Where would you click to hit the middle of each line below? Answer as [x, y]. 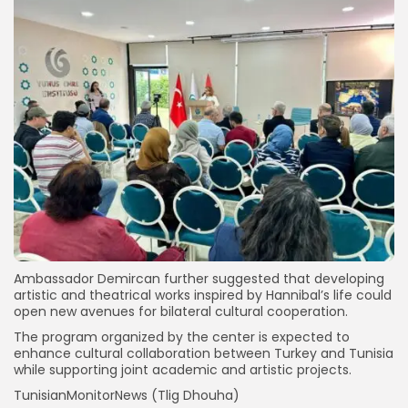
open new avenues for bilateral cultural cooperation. [181, 311]
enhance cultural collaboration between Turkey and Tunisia [204, 353]
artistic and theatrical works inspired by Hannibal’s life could [203, 295]
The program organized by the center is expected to [182, 337]
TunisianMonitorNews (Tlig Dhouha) [127, 395]
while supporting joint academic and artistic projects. [183, 370]
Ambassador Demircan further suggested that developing [199, 279]
